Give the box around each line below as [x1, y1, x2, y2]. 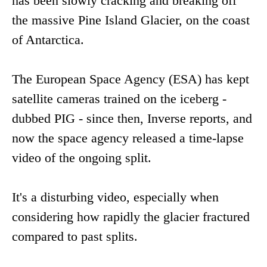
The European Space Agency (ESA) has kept [12, 72, 249, 87]
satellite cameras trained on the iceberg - [12, 91, 226, 107]
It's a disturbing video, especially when [12, 190, 219, 205]
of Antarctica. [12, 32, 84, 48]
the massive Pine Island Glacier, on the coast [12, 13, 250, 28]
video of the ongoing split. [12, 150, 151, 166]
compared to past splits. [12, 229, 138, 244]
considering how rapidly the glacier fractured [12, 209, 250, 225]
